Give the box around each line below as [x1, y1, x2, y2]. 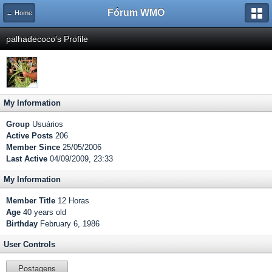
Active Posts [6, 131, 53, 140]
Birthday [6, 219, 38, 228]
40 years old [21, 208, 66, 217]
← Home [6, 9, 32, 16]
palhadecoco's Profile [6, 34, 88, 44]
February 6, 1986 [40, 219, 100, 228]
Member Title [6, 196, 55, 205]
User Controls [4, 240, 55, 249]
